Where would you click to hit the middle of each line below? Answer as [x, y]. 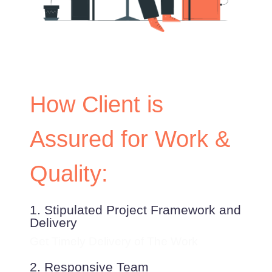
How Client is [97, 105]
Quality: [69, 174]
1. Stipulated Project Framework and [136, 210]
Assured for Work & [130, 139]
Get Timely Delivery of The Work [114, 242]
